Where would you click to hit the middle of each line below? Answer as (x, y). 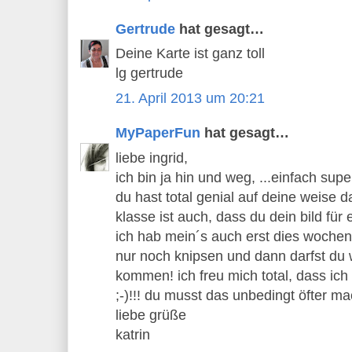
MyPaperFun (158, 133)
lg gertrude (149, 73)
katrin (133, 334)
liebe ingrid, (152, 158)
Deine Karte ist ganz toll (190, 54)
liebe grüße (151, 315)
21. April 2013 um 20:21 (190, 98)
